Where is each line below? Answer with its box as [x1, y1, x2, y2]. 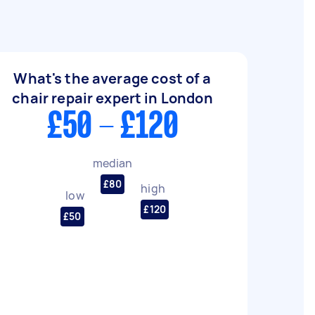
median [92, 155, 133, 171]
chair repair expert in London [12, 89, 213, 108]
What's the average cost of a [13, 69, 212, 88]
